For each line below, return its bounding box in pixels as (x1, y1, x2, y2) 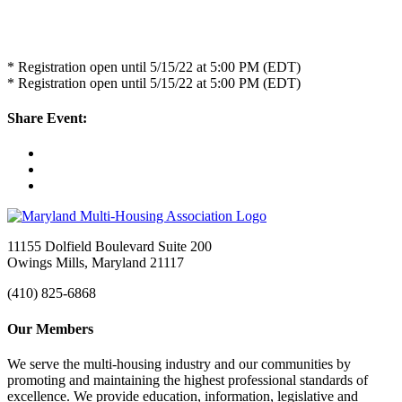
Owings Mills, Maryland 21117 (7, 255, 184, 271)
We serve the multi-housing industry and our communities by (7, 355, 351, 371)
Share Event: (7, 110, 87, 127)
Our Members (7, 320, 93, 336)
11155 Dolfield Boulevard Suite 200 (7, 239, 212, 255)
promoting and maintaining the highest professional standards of (7, 371, 368, 388)
